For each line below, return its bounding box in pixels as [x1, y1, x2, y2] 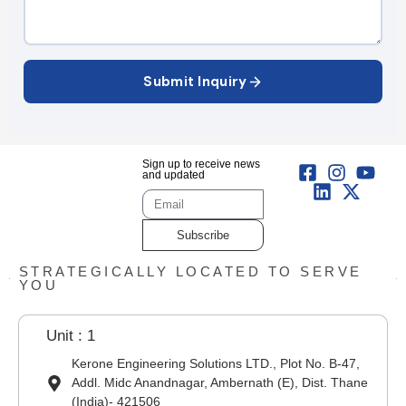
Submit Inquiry [143, 72, 247, 92]
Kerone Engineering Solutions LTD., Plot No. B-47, [71, 356, 360, 372]
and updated [142, 169, 206, 182]
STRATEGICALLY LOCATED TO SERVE [18, 264, 362, 280]
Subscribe [176, 228, 229, 243]
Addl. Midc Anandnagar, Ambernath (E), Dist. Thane [71, 375, 368, 391]
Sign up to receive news [142, 158, 261, 171]
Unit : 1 [46, 327, 95, 345]
